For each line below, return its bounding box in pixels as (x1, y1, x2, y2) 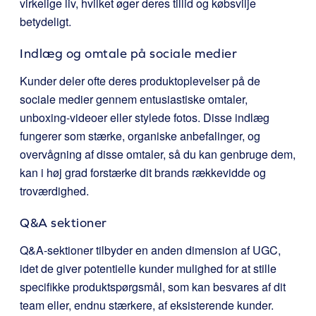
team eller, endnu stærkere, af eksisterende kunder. (20, 297, 274, 313)
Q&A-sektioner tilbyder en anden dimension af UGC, (20, 242, 281, 258)
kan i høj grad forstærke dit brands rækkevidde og (20, 164, 266, 181)
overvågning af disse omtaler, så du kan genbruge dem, (20, 146, 296, 162)
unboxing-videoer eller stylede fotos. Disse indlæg (20, 109, 269, 126)
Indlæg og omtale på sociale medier (20, 46, 237, 61)
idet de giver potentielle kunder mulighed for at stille (20, 260, 276, 276)
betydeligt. (20, 13, 71, 30)
